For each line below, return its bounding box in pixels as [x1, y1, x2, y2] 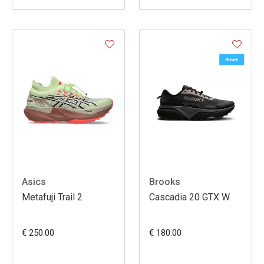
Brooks [149, 176, 180, 188]
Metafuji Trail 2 [22, 192, 82, 203]
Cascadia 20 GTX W [149, 192, 230, 203]
